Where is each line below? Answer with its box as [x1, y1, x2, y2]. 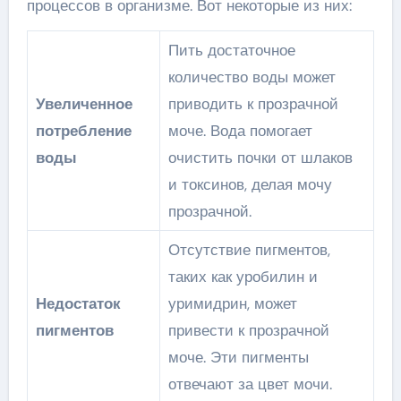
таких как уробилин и [167, 267, 318, 286]
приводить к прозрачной [167, 94, 338, 114]
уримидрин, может [167, 294, 297, 313]
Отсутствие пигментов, [167, 240, 330, 260]
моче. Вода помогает [167, 121, 312, 141]
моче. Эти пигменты [167, 347, 309, 367]
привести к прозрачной [167, 320, 329, 340]
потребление [35, 121, 132, 141]
